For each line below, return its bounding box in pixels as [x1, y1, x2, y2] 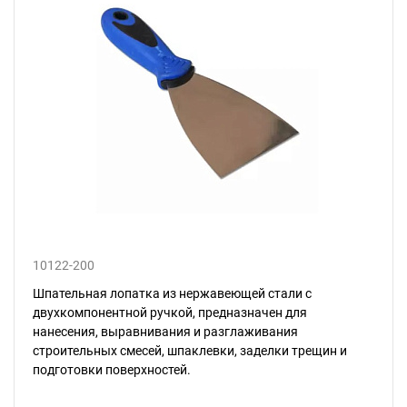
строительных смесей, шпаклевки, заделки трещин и [33, 343, 347, 358]
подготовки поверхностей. [33, 362, 191, 377]
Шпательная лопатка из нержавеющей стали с [33, 286, 312, 301]
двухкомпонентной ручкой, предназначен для [33, 305, 307, 320]
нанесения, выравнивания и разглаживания [33, 324, 298, 339]
